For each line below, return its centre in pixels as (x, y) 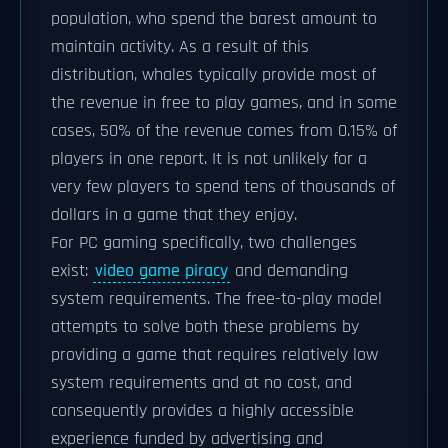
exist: (72, 271)
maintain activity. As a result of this (180, 47)
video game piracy (161, 271)
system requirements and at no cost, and (201, 383)
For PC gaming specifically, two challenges (204, 243)
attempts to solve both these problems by (205, 327)
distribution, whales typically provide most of (213, 75)
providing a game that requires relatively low (214, 355)
